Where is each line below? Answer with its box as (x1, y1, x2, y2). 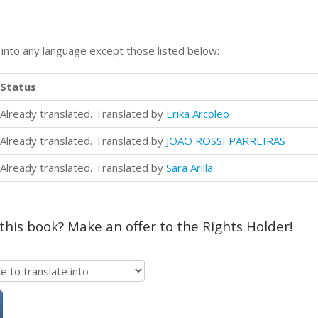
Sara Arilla (166, 160, 213, 175)
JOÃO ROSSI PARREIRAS (166, 133, 285, 148)
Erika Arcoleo (166, 106, 229, 121)
